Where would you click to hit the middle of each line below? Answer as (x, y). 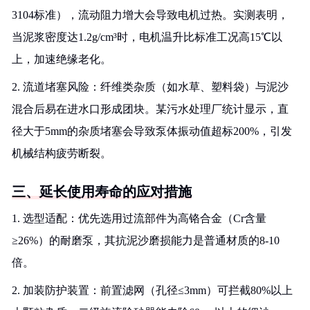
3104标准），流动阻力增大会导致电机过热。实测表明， (150, 15)
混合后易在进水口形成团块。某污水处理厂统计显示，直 (150, 109)
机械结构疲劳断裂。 (62, 153)
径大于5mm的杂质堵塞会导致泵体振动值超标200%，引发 (152, 131)
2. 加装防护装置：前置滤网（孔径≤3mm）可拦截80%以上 (152, 290)
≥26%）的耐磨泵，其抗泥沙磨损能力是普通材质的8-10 (146, 240)
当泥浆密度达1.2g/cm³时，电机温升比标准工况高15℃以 (147, 37)
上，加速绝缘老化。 (62, 59)
